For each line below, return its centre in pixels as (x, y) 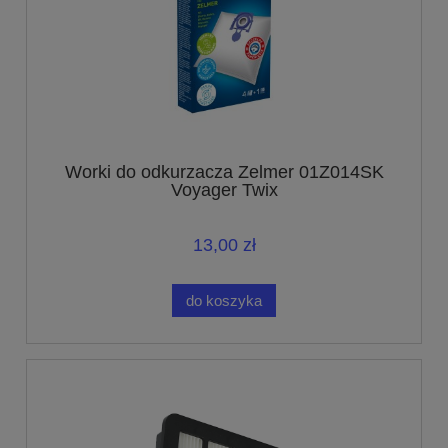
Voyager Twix (224, 189)
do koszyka (224, 300)
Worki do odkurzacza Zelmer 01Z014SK (224, 171)
